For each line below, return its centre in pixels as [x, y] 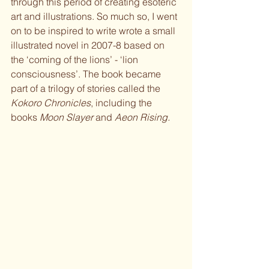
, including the [122, 102]
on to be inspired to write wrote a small [94, 30]
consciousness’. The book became [87, 74]
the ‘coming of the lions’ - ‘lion [76, 59]
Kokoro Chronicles [51, 102]
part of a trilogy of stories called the [87, 88]
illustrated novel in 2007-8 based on [89, 45]
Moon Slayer [66, 117]
